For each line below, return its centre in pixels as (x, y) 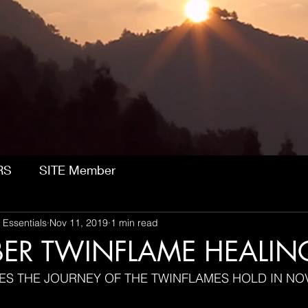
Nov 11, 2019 (79, 223)
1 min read (134, 223)
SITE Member (77, 170)
